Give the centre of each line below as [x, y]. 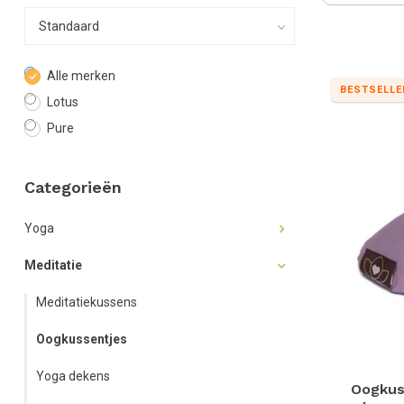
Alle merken [81, 76]
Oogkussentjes [82, 339]
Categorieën [73, 187]
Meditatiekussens [87, 302]
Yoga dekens [73, 376]
